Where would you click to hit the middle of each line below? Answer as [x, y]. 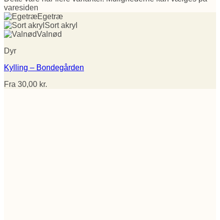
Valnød [49, 34]
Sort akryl [61, 25]
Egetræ [50, 16]
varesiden [21, 7]
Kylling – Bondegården [44, 67]
